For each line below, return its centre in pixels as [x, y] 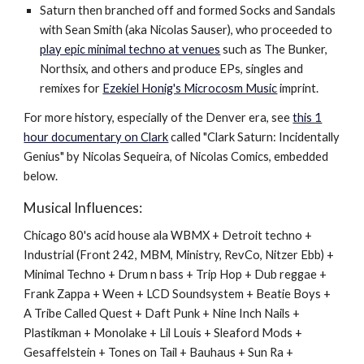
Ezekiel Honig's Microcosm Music [190, 88]
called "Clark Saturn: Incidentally [254, 137]
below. [42, 176]
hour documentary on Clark [96, 137]
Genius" [44, 156]
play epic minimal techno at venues [130, 49]
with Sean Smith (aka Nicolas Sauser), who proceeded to [186, 30]
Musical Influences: [83, 208]
